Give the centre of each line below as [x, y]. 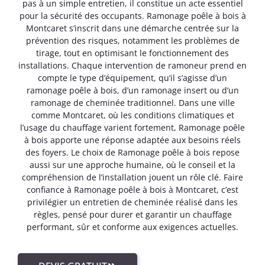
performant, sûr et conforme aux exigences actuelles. [132, 227]
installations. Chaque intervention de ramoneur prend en [132, 65]
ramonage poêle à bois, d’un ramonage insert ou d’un [132, 90]
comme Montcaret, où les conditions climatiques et [132, 115]
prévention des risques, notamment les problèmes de [132, 40]
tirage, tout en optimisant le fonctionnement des [132, 53]
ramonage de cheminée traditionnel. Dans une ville [132, 102]
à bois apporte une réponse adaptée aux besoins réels [132, 140]
